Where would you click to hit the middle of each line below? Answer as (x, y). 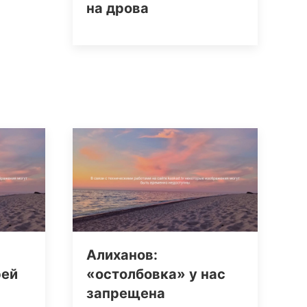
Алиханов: (122, 255)
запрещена (126, 293)
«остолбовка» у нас (156, 274)
